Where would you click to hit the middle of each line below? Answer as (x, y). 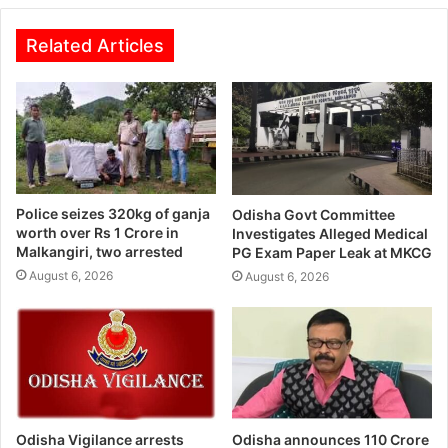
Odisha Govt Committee (313, 214)
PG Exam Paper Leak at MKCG (332, 252)
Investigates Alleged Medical (330, 233)
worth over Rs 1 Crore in (97, 233)
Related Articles (95, 45)
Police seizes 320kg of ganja (113, 214)
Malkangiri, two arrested (99, 252)
